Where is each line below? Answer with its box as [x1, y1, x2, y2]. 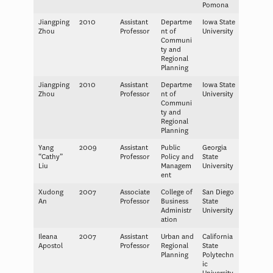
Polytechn [202, 250, 234, 260]
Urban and [160, 232, 194, 241]
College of [160, 187, 193, 197]
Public [160, 143, 180, 152]
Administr [160, 205, 191, 215]
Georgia [202, 143, 227, 152]
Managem [160, 161, 191, 171]
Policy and [160, 152, 194, 161]
